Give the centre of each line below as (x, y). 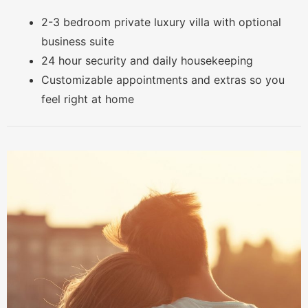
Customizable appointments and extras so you (163, 80)
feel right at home (88, 99)
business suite (78, 42)
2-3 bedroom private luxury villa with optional (161, 22)
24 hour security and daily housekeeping (147, 61)
